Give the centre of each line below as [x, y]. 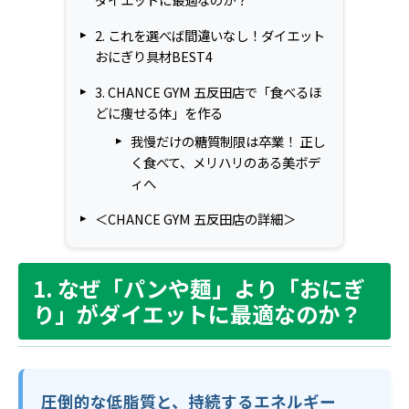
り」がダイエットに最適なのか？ [197, 313]
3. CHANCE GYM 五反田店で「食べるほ [208, 91]
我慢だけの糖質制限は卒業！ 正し [227, 141]
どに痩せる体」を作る [159, 112]
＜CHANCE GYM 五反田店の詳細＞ [195, 218]
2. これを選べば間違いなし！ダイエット [210, 35]
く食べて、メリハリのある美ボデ [225, 162]
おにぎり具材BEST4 [154, 56]
